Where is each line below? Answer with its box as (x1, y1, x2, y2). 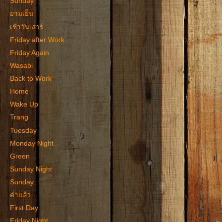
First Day (9, 204, 38, 212)
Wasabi (9, 61, 33, 69)
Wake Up (9, 101, 38, 109)
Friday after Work (9, 36, 64, 44)
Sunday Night (9, 165, 52, 173)
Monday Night (9, 139, 54, 147)
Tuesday (9, 126, 37, 134)
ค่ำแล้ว (9, 191, 31, 199)
